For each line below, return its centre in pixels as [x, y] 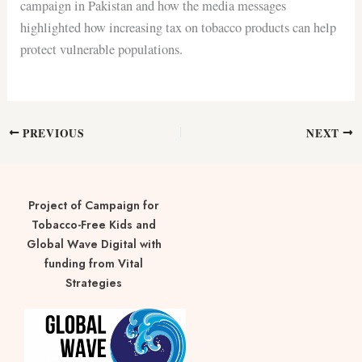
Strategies [94, 282]
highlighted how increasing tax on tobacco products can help [179, 27]
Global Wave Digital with [94, 244]
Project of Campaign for [94, 205]
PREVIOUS [52, 133]
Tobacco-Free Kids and [94, 224]
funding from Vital [94, 263]
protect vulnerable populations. [102, 49]
